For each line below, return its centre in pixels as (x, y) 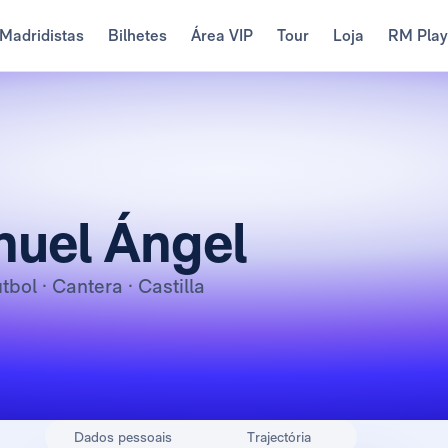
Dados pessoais (123, 437)
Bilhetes (138, 35)
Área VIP (222, 35)
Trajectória (279, 437)
